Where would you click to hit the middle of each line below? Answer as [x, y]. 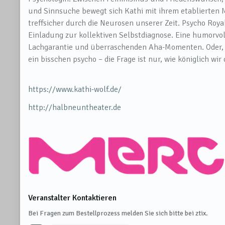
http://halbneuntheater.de [75, 108]
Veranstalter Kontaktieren [72, 198]
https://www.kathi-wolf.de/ [75, 90]
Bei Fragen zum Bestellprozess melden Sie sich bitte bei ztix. [118, 213]
